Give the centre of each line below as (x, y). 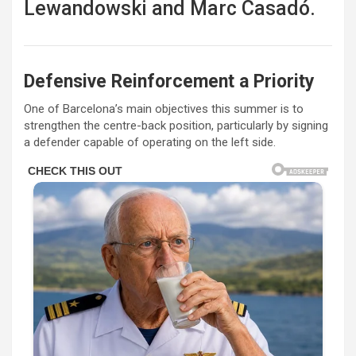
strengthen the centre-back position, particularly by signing (176, 125)
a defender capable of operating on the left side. (150, 142)
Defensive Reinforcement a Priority (169, 81)
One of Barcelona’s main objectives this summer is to (164, 108)
